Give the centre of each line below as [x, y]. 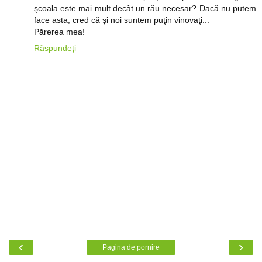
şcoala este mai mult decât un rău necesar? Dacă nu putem [145, 8]
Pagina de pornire [131, 247]
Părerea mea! [59, 32]
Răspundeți [55, 48]
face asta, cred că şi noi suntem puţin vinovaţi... [122, 20]
